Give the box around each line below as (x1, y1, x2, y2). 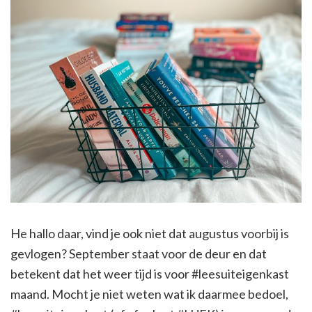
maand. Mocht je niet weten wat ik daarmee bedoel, (10, 286, 288, 302)
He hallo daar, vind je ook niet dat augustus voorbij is (10, 226, 289, 242)
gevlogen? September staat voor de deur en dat (10, 246, 267, 262)
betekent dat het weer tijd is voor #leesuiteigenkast (10, 266, 289, 282)
